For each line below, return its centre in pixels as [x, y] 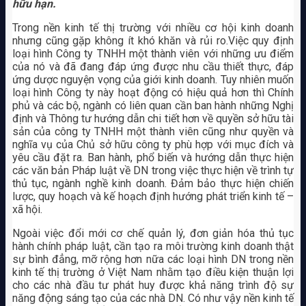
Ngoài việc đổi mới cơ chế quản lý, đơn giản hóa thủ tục [153, 233]
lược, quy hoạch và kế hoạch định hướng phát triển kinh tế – [153, 196]
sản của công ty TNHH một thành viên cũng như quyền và [153, 131]
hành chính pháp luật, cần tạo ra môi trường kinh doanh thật [153, 246]
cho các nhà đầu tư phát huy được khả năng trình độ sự [153, 285]
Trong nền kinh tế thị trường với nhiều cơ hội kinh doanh [153, 27]
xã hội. [27, 209]
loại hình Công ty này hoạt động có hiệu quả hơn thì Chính [153, 92]
